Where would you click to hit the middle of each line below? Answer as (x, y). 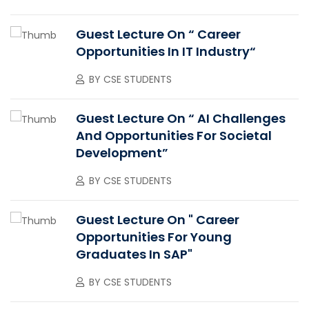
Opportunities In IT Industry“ (166, 51)
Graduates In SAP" (134, 254)
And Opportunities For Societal (174, 135)
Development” (122, 152)
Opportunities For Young (154, 237)
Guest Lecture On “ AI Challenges (181, 118)
